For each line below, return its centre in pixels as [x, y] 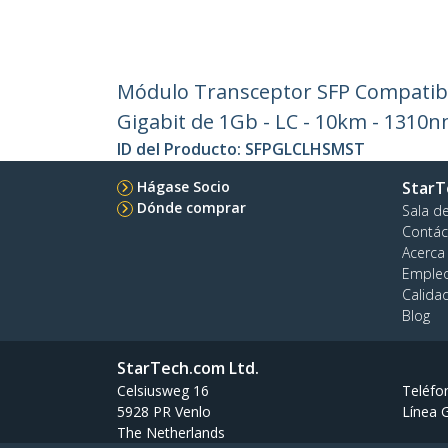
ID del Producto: [181, 149]
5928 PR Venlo [164, 412]
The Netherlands [171, 433]
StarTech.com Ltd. [188, 368]
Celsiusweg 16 [163, 391]
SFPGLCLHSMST [305, 149]
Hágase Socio [183, 187]
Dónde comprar [191, 208]
